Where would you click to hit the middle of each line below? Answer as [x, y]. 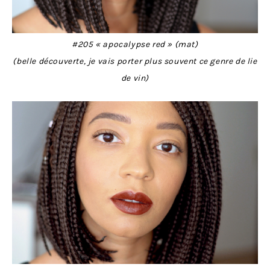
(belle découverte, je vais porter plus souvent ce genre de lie [135, 61]
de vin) [135, 78]
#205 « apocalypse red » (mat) [135, 44]
